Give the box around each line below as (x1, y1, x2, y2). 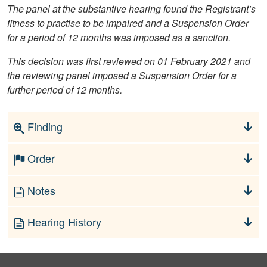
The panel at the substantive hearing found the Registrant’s (7, 2, 256, 16)
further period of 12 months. (7, 83, 122, 97)
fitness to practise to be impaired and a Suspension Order (7, 16, 249, 30)
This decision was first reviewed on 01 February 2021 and (7, 54, 250, 69)
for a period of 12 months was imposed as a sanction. (7, 30, 231, 45)
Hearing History (24, 213, 101, 229)
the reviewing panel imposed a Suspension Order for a (7, 69, 237, 83)
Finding (24, 119, 63, 135)
